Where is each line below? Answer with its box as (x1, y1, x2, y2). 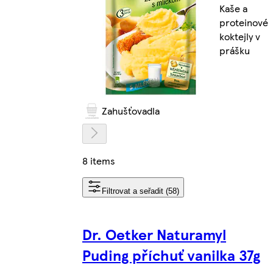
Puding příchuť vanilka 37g (82, 244, 260, 265)
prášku (219, 43, 250, 58)
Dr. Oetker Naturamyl (82, 223, 226, 244)
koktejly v (219, 29, 260, 44)
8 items (82, 153, 115, 168)
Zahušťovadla (102, 104, 160, 118)
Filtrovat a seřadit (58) (102, 186, 179, 196)
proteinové (219, 15, 268, 30)
